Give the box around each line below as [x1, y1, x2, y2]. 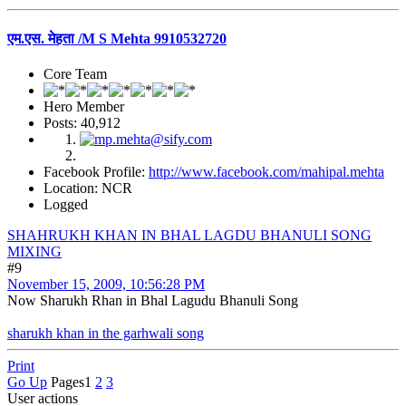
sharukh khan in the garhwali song [7, 325, 204, 341]
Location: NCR [43, 180, 132, 196]
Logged [43, 197, 88, 212]
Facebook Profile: [43, 164, 149, 179]
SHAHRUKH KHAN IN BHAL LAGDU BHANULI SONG [7, 227, 372, 243]
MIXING [7, 244, 62, 259]
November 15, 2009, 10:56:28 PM [7, 276, 205, 292]
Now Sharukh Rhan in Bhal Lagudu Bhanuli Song [7, 293, 298, 308]
